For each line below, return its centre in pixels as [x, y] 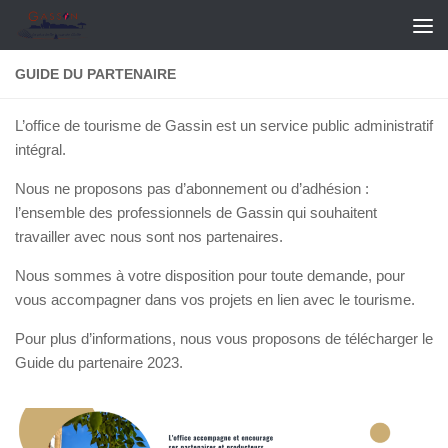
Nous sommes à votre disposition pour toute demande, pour [210, 275]
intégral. [40, 149]
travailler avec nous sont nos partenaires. [149, 236]
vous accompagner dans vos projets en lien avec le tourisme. [215, 299]
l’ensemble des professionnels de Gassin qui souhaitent [196, 212]
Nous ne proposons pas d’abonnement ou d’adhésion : [192, 188]
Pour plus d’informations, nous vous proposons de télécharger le [224, 338]
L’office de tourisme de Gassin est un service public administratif [224, 125]
